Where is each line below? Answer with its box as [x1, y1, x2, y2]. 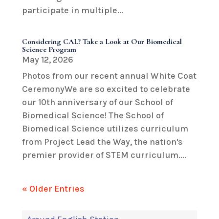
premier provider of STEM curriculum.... [22, 149, 186, 160]
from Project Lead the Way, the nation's [22, 136, 183, 147]
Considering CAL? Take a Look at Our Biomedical [22, 36, 182, 46]
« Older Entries [22, 183, 85, 194]
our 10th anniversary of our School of [22, 96, 173, 108]
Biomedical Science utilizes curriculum [22, 123, 188, 134]
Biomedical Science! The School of [22, 109, 164, 121]
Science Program [22, 44, 76, 54]
